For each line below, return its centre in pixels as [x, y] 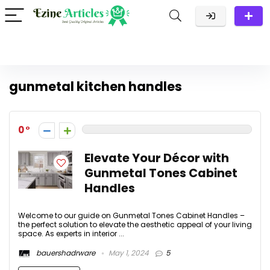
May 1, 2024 [128, 253]
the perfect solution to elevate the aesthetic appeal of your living [135, 224]
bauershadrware [65, 253]
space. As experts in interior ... [71, 234]
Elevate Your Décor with [157, 158]
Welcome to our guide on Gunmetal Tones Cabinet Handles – [131, 215]
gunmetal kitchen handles [96, 86]
